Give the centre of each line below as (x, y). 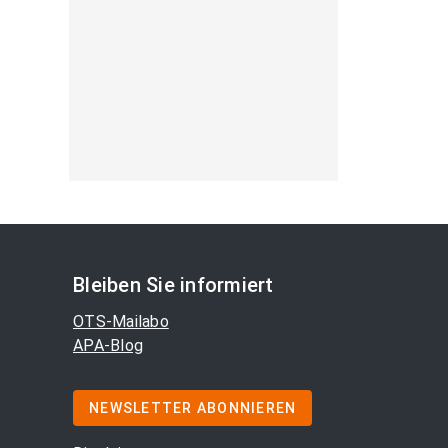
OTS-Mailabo (121, 321)
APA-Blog (108, 345)
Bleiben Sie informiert (173, 285)
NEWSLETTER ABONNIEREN (193, 408)
